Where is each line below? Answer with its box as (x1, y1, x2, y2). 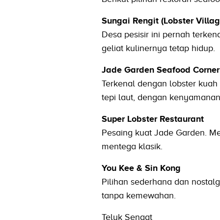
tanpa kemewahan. (101, 190, 176, 200)
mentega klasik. (101, 141, 163, 151)
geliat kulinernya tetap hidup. (101, 43, 215, 53)
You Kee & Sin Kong (101, 163, 181, 173)
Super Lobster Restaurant (101, 113, 204, 124)
